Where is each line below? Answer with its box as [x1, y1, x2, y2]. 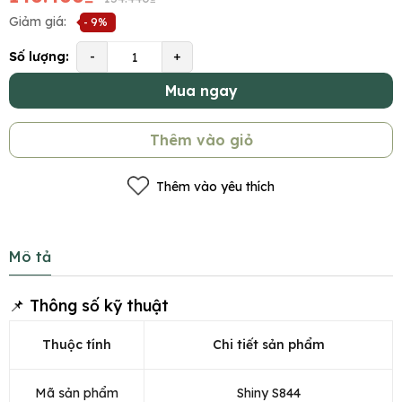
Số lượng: [9, 48, 69, 66]
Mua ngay [164, 82, 238, 100]
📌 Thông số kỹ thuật [9, 295, 169, 316]
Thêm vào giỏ [149, 131, 253, 150]
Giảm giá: [9, 13, 66, 31]
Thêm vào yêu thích [156, 178, 275, 195]
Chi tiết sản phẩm [212, 336, 325, 354]
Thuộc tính [42, 336, 111, 354]
